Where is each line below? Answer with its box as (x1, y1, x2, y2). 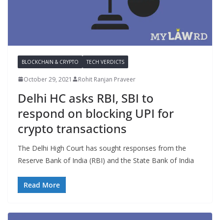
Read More (24, 180, 60, 190)
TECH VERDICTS (86, 58, 124, 65)
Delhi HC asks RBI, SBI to (18, 89, 154, 106)
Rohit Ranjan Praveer (78, 75, 136, 83)
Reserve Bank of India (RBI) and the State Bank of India (18, 155, 194, 165)
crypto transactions (18, 120, 127, 137)
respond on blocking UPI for (18, 105, 174, 121)
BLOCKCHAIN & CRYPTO (22, 58, 79, 65)
